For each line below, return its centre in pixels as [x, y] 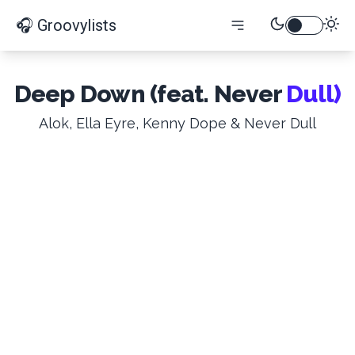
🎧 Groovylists [66, 25]
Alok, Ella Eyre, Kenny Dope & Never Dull [177, 123]
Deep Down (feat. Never [147, 94]
